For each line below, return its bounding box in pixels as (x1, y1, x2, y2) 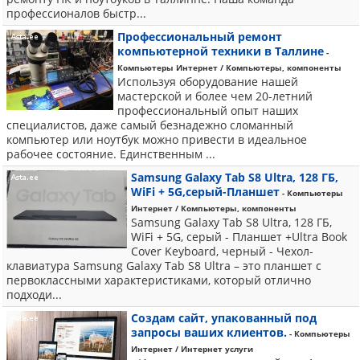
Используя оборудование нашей (117, 74, 298, 89)
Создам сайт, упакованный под (131, 310, 317, 325)
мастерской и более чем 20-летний (117, 88, 313, 104)
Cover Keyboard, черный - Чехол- (131, 243, 313, 259)
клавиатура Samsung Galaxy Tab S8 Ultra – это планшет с (6, 258, 321, 273)
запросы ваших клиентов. (131, 325, 287, 340)
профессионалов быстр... (6, 6, 146, 21)
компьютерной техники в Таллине (117, 43, 324, 59)
